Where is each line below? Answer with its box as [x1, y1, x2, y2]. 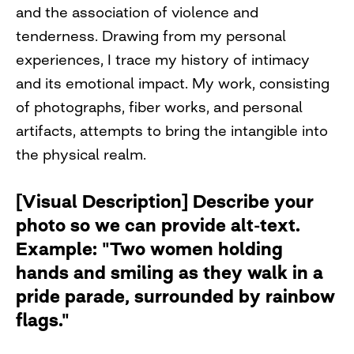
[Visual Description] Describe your [16, 190, 314, 213]
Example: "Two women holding [16, 237, 283, 260]
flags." [16, 308, 70, 331]
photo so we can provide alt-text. [16, 213, 300, 236]
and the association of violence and [16, 2, 258, 21]
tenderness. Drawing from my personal [16, 26, 286, 44]
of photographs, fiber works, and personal [16, 97, 303, 115]
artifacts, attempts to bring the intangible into [16, 121, 328, 139]
